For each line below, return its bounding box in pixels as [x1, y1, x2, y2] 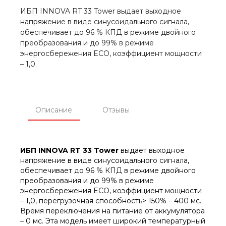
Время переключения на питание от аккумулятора [20, 206, 205, 215]
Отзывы [102, 105, 130, 115]
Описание [35, 105, 72, 115]
